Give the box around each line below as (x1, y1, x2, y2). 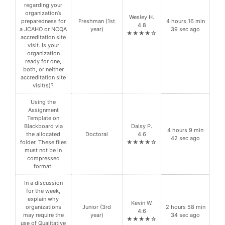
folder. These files (20, 139, 67, 146)
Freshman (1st (78, 18, 115, 25)
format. (34, 163, 53, 170)
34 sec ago (171, 211, 200, 219)
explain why (28, 195, 59, 203)
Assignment (28, 106, 59, 114)
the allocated (26, 131, 60, 138)
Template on (27, 115, 59, 122)
